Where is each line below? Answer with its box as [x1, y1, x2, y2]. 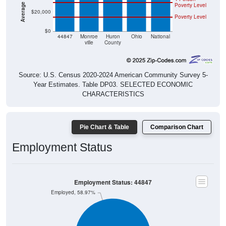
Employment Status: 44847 [74, 166, 152, 175]
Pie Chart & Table [80, 111, 129, 119]
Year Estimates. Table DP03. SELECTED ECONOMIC [33, 69, 193, 77]
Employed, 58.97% [50, 177, 95, 184]
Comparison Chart [150, 111, 203, 119]
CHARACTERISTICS [82, 78, 144, 86]
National [151, 21, 171, 28]
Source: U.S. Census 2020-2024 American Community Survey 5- [18, 59, 208, 67]
